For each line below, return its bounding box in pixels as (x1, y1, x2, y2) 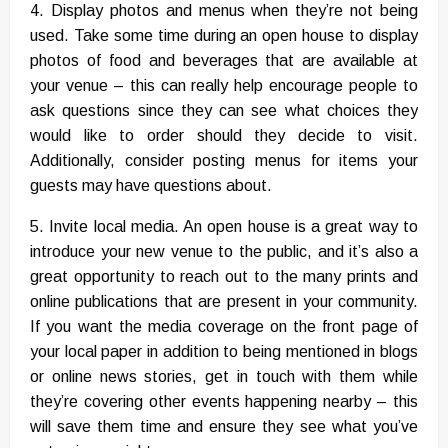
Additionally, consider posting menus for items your (30, 152, 418, 170)
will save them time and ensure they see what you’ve (30, 418, 418, 436)
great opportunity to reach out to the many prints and (30, 268, 418, 286)
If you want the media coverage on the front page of (30, 318, 418, 336)
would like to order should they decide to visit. (30, 127, 418, 145)
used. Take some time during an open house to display (30, 27, 418, 45)
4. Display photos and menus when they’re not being (30, 2, 418, 20)
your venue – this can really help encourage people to (30, 77, 418, 95)
